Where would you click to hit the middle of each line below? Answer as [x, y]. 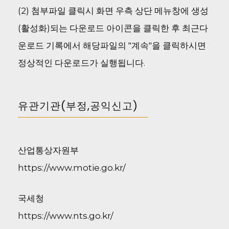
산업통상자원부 [48, 151]
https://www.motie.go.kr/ [72, 168]
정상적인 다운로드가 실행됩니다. [81, 63]
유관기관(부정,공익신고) [78, 106]
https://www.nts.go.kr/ [65, 215]
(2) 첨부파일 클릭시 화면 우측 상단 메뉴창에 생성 [113, 10]
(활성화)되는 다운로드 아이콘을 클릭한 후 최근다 [113, 28]
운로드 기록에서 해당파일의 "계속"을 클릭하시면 [112, 45]
